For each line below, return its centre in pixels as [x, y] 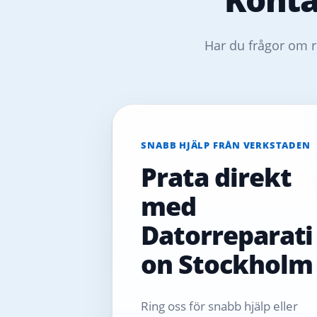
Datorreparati [227, 235]
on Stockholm [227, 264]
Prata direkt [216, 177]
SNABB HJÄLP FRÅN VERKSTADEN [226, 145]
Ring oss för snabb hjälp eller [220, 306]
